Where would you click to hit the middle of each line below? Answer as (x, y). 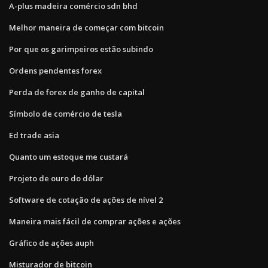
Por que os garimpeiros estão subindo (81, 49)
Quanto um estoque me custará (68, 156)
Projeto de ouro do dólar (56, 178)
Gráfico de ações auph (51, 243)
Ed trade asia (34, 135)
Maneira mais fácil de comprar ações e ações (95, 221)
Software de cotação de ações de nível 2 (86, 200)
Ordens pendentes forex (55, 70)
